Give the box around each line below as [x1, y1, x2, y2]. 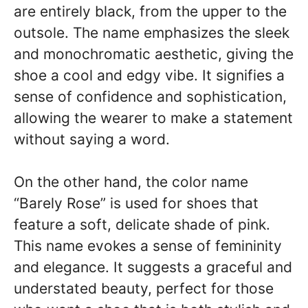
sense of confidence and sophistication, [14, 87, 287, 105]
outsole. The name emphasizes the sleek [14, 23, 289, 41]
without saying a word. [14, 130, 170, 148]
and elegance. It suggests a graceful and [14, 258, 292, 276]
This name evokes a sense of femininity [14, 237, 282, 254]
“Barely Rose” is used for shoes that [14, 195, 258, 212]
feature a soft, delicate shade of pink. [14, 216, 270, 233]
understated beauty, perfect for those [14, 280, 274, 297]
